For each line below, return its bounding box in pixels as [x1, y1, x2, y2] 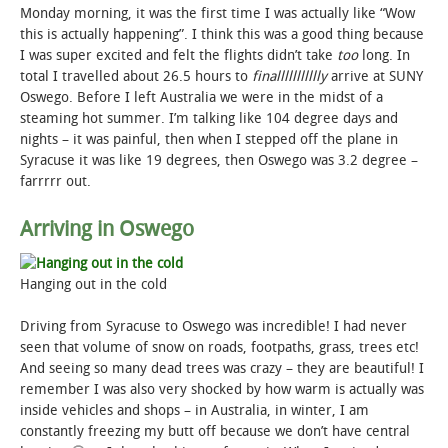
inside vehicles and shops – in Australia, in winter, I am [20, 402, 369, 420]
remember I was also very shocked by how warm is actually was [20, 381, 424, 399]
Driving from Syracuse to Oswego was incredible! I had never [20, 318, 407, 336]
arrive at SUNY [331, 68, 423, 86]
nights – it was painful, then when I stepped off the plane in [20, 131, 398, 149]
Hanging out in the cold [20, 276, 167, 294]
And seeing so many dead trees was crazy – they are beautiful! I [20, 360, 424, 378]
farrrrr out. [20, 173, 91, 191]
